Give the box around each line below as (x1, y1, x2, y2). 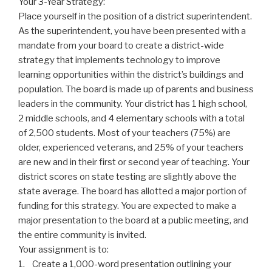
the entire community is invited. (18, 229, 146, 241)
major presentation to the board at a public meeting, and (18, 215, 248, 226)
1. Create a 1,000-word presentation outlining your (18, 259, 231, 270)
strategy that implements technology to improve (18, 55, 220, 66)
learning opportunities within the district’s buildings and (18, 69, 243, 81)
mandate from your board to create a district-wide (18, 40, 224, 52)
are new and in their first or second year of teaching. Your (18, 157, 250, 168)
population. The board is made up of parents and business (18, 84, 254, 95)
